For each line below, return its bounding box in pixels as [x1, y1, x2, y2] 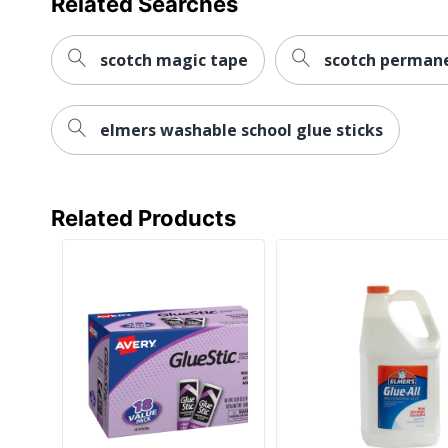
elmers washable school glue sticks [100, 118, 383, 141]
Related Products [51, 204, 236, 231]
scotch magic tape [100, 48, 248, 71]
